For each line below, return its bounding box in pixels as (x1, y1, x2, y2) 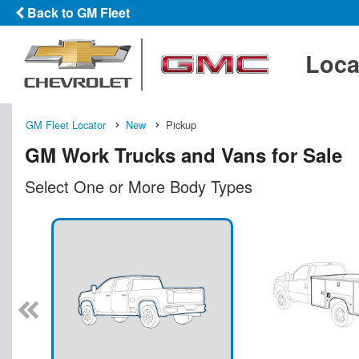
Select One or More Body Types (25, 174, 252, 198)
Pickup (166, 116, 196, 132)
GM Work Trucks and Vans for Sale (25, 140, 342, 168)
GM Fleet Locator (26, 116, 106, 132)
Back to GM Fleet (24, 3, 130, 22)
